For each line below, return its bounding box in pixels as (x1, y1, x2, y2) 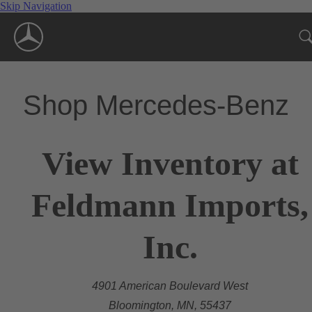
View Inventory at (41, 144, 299, 182)
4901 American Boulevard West (92, 279, 248, 292)
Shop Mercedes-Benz (23, 89, 289, 120)
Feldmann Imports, (31, 186, 309, 224)
